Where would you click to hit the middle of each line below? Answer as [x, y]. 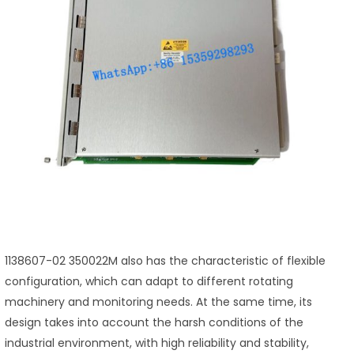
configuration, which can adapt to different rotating [149, 282]
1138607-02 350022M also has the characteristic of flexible [165, 261]
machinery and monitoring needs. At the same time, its [158, 302]
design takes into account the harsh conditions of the [154, 323]
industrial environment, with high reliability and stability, [157, 343]
